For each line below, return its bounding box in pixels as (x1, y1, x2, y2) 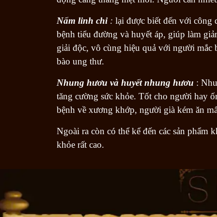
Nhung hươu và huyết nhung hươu (57, 77, 194, 88)
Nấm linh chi (57, 15, 108, 26)
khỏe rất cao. (57, 139, 104, 150)
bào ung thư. (57, 56, 104, 66)
